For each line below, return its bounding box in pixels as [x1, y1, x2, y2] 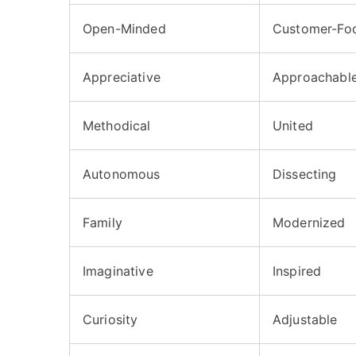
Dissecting [273, 165, 337, 182]
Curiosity [83, 311, 138, 327]
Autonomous [83, 165, 161, 182]
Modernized [273, 214, 346, 230]
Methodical [83, 117, 151, 133]
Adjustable [273, 311, 338, 327]
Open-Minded [83, 20, 166, 37]
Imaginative [83, 262, 153, 279]
